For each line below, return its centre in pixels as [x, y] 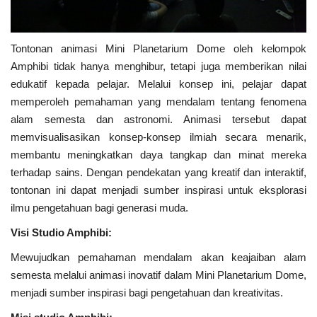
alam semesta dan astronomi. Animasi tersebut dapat [158, 120]
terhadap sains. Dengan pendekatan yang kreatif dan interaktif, [158, 173]
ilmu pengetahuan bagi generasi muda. [99, 208]
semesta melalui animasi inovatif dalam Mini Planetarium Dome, [158, 275]
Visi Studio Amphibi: [61, 233]
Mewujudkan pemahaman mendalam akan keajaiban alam [158, 258]
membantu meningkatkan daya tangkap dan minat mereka [158, 155]
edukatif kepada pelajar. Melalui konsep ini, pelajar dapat [158, 84]
